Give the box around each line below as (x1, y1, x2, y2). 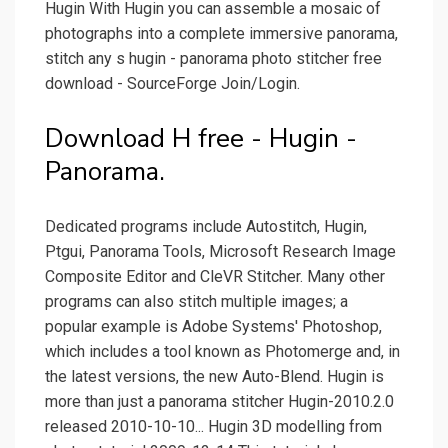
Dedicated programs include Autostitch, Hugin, (45, 217, 367, 237)
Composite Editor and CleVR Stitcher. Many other (45, 267, 385, 287)
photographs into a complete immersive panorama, (45, 24, 398, 44)
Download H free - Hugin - (45, 121, 357, 157)
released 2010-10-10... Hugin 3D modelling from (45, 417, 382, 437)
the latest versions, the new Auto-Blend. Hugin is (45, 367, 384, 387)
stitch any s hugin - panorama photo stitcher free (45, 49, 382, 69)
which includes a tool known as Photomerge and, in (45, 342, 400, 362)
